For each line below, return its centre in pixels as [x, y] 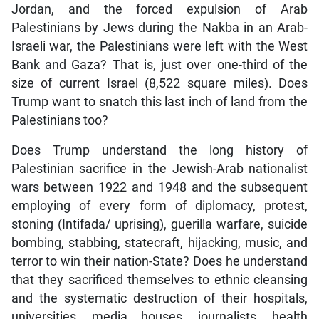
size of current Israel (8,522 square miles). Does [159, 83]
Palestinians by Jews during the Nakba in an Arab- [159, 27]
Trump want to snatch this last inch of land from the [159, 101]
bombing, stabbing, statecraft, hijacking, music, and [159, 242]
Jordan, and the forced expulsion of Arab [159, 9]
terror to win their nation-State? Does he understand [159, 261]
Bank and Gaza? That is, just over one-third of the [159, 64]
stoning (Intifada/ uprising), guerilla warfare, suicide [159, 224]
